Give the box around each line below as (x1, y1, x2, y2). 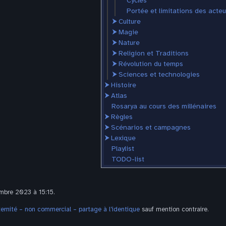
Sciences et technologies (119, 70, 200, 79)
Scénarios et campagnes (111, 123, 191, 132)
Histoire (111, 81, 136, 90)
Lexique (111, 134, 136, 143)
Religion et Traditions (119, 49, 189, 58)
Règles (111, 112, 133, 122)
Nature (119, 38, 140, 47)
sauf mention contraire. (140, 205, 209, 214)
